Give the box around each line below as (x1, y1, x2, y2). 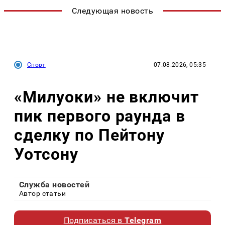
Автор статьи (19, 189, 66, 198)
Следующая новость (71, 6, 154, 16)
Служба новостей (19, 180, 90, 190)
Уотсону (14, 144, 78, 164)
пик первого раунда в (14, 106, 186, 126)
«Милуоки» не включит (14, 87, 199, 106)
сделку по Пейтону (14, 125, 165, 145)
